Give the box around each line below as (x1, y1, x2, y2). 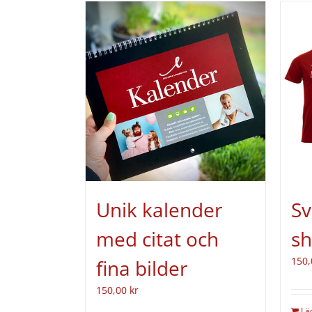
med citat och (96, 226, 219, 253)
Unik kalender (96, 196, 222, 224)
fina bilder (96, 255, 187, 282)
